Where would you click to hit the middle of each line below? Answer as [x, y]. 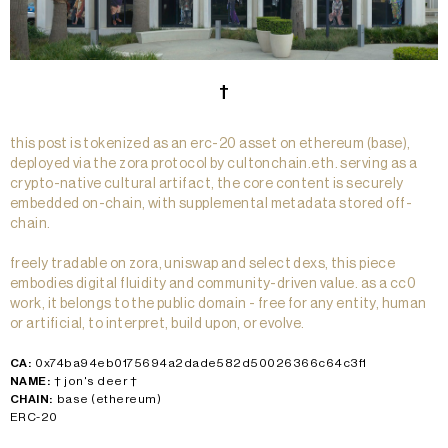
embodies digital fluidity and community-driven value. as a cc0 [213, 284]
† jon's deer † [96, 381]
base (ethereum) [109, 399]
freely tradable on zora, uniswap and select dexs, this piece [203, 264]
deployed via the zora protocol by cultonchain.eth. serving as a [214, 164]
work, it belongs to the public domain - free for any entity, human [218, 304]
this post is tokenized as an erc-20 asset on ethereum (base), [210, 144]
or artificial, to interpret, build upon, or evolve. [157, 324]
